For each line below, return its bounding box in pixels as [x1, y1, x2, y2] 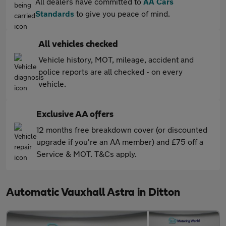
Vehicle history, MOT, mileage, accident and [38, 54, 194, 64]
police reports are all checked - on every [38, 67, 183, 76]
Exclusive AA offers [36, 110, 114, 119]
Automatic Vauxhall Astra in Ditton [6, 187, 180, 198]
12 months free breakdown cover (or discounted [36, 125, 207, 134]
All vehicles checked [38, 40, 118, 49]
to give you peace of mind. [74, 9, 170, 18]
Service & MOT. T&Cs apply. [36, 149, 137, 158]
